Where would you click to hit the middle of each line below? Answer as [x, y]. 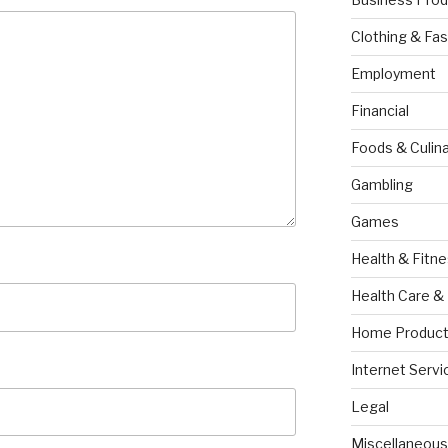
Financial [379, 111]
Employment [393, 74]
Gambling [381, 185]
